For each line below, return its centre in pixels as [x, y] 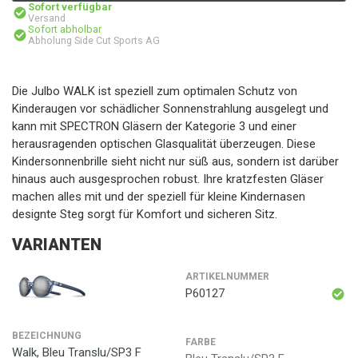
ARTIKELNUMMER [227, 276]
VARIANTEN [57, 245]
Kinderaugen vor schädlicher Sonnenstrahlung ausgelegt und [170, 109]
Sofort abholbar [65, 29]
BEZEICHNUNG [47, 336]
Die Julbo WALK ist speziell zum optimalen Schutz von [155, 91]
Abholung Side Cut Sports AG [94, 40]
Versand [47, 18]
